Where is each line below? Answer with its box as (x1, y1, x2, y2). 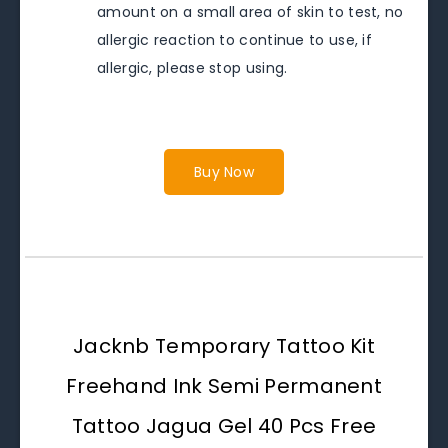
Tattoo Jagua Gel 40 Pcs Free (71, 411, 377, 440)
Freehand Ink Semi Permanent (65, 371, 383, 400)
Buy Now (193, 161, 255, 182)
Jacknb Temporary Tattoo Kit (72, 331, 376, 360)
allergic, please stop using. (97, 57, 288, 78)
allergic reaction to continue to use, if (97, 29, 372, 50)
